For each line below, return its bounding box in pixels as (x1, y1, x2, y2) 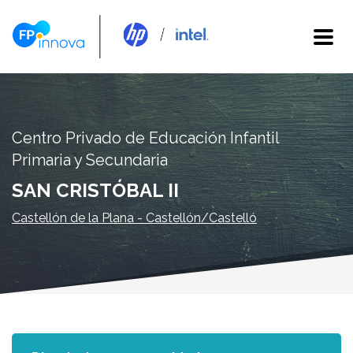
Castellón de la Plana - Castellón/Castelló (12, 210, 257, 225)
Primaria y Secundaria (12, 150, 168, 169)
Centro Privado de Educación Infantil (12, 128, 279, 147)
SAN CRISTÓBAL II (12, 178, 179, 202)
